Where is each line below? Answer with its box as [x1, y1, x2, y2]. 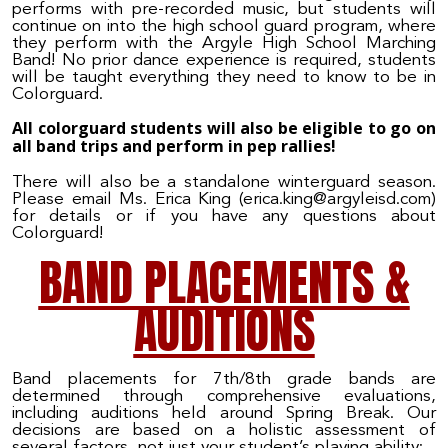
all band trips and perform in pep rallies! [12, 135, 336, 158]
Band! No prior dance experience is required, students [12, 51, 436, 69]
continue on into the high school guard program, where [12, 17, 436, 35]
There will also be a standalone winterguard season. [12, 173, 436, 191]
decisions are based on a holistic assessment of [12, 421, 436, 439]
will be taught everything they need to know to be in [12, 68, 436, 86]
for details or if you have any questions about [12, 207, 436, 225]
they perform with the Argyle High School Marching [12, 34, 436, 52]
